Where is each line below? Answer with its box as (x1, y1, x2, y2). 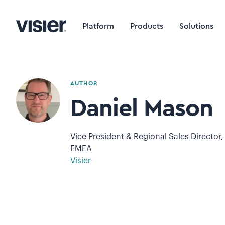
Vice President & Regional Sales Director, (70, 133, 224, 141)
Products (130, 22, 163, 30)
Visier (70, 157, 91, 165)
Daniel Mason (70, 96, 213, 121)
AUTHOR (70, 80, 98, 86)
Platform (82, 22, 114, 30)
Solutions (179, 22, 213, 30)
